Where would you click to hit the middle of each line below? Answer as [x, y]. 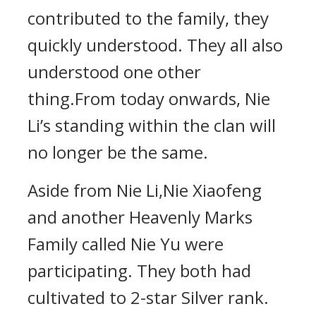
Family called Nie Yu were [126, 244]
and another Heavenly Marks [140, 217]
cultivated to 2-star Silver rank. [148, 297]
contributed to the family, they [148, 18]
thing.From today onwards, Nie [149, 98]
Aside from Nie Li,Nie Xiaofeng [145, 190]
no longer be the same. [118, 152]
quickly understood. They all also [155, 45]
